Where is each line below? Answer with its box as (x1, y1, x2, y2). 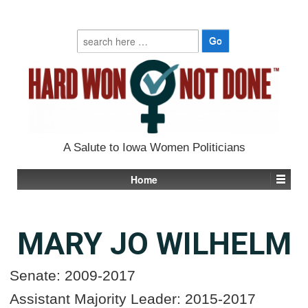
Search (76, 28, 109, 42)
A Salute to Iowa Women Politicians (63, 140, 245, 154)
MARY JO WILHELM (16, 225, 291, 262)
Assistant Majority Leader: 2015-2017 (10, 290, 256, 307)
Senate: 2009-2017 (10, 267, 135, 283)
